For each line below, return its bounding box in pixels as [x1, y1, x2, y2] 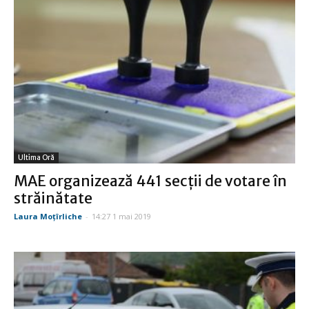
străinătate [14, 188, 92, 208]
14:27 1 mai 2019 [92, 210, 151, 221]
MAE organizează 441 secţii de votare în [14, 171, 287, 190]
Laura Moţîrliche [14, 210, 82, 221]
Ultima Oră [18, 152, 54, 162]
